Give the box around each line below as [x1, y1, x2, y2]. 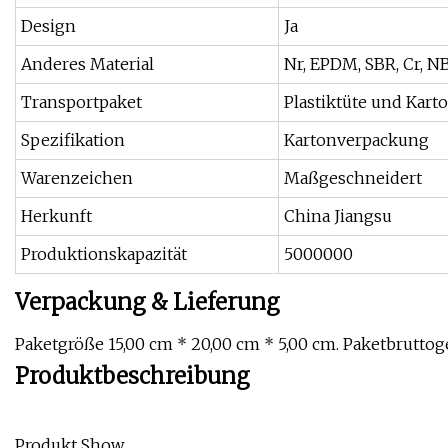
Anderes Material [21, 54, 154, 75]
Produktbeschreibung [15, 362, 250, 391]
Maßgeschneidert [284, 168, 422, 189]
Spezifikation [21, 130, 125, 151]
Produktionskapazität [21, 244, 187, 265]
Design [21, 16, 76, 37]
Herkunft [21, 206, 92, 227]
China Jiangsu [284, 206, 392, 227]
